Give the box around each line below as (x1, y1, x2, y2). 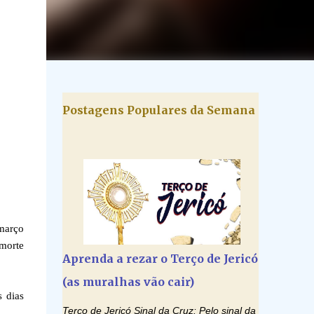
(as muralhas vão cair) (62, 275, 194, 289)
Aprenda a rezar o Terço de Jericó (62, 252, 258, 266)
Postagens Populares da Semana (62, 103, 255, 117)
